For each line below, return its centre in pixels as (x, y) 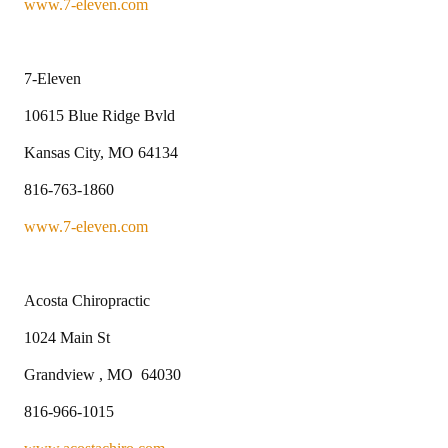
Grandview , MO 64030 (102, 374)
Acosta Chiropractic (87, 300)
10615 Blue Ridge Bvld (99, 115)
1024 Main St (67, 337)
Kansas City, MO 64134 (101, 152)
